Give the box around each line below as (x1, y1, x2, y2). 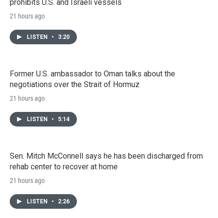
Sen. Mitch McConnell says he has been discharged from (10, 151, 203, 161)
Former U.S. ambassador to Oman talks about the (10, 69, 175, 78)
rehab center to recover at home (10, 162, 118, 171)
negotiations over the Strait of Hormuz (10, 79, 140, 89)
